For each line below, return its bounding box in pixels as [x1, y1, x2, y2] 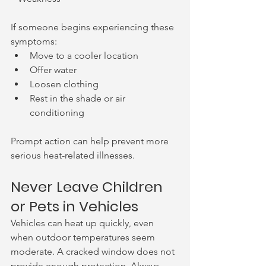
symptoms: [11, 36, 57, 47]
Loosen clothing [30, 78, 99, 90]
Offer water [30, 64, 77, 75]
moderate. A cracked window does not [11, 246, 177, 257]
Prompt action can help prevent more [11, 135, 171, 147]
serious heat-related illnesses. [11, 150, 135, 161]
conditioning [30, 107, 84, 118]
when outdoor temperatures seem [11, 232, 157, 243]
